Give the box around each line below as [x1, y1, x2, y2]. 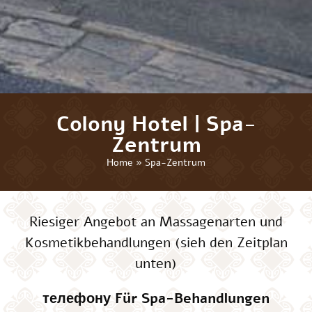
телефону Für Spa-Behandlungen [42, 288, 270, 308]
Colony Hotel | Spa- [56, 109, 256, 139]
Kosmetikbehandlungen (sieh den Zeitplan [24, 233, 288, 252]
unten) [135, 253, 177, 273]
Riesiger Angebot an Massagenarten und [29, 212, 283, 231]
